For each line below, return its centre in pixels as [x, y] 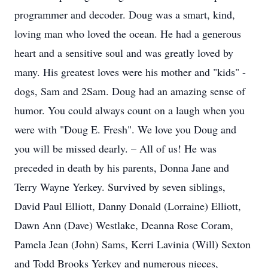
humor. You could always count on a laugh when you [130, 110]
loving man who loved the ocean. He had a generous [128, 33]
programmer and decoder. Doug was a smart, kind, [125, 14]
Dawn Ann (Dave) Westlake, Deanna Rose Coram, [124, 225]
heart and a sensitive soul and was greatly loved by [124, 53]
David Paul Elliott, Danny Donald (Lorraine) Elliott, [128, 206]
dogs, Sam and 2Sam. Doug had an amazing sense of [130, 91]
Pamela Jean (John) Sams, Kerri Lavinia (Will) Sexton [133, 244]
